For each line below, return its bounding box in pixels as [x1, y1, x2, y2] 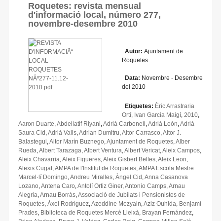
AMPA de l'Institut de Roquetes [55, 164, 136, 172]
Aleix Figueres [62, 155, 101, 163]
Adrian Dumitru [79, 129, 119, 136]
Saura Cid [18, 129, 45, 136]
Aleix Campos [162, 147, 200, 154]
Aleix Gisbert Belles [103, 155, 155, 163]
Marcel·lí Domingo [18, 173, 68, 181]
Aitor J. [163, 129, 181, 136]
